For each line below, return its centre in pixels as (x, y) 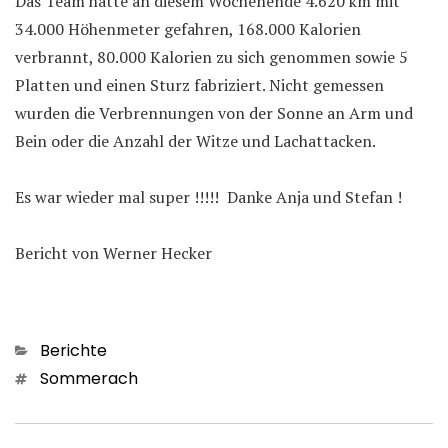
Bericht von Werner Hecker (113, 252)
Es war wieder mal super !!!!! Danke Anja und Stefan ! (208, 196)
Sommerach (89, 378)
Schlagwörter (67, 377)
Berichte (73, 350)
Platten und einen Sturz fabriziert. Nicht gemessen (199, 84)
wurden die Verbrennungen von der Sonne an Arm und (214, 112)
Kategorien (57, 349)
